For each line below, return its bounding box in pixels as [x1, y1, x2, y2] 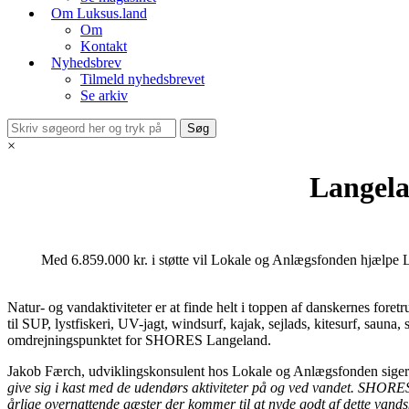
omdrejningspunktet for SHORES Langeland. [7, 332, 271, 348]
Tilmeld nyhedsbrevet [80, 71, 204, 87]
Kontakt [80, 38, 127, 54]
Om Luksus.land [51, 5, 147, 21]
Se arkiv [80, 88, 128, 103]
